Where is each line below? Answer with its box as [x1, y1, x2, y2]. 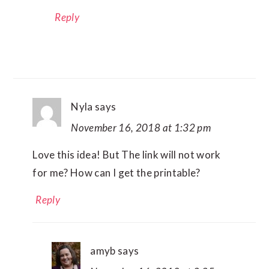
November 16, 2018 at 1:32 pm [71, 121, 211, 134]
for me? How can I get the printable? [32, 166, 201, 180]
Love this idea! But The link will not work [32, 148, 221, 162]
